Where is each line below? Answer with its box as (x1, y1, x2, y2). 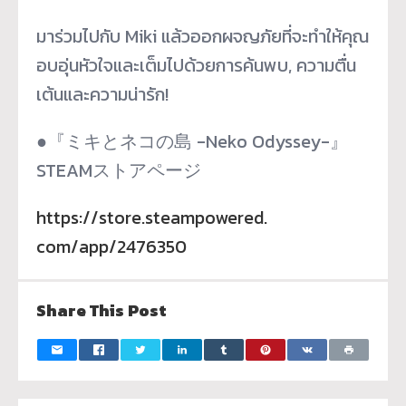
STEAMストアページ (36, 156, 201, 184)
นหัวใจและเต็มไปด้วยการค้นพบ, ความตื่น (69, 51, 356, 79)
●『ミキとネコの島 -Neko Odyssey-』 (36, 127, 348, 155)
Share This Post (36, 297, 167, 323)
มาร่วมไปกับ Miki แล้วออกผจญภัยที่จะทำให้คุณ (36, 22, 369, 50)
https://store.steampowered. (36, 203, 267, 231)
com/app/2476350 (36, 232, 187, 260)
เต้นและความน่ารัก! (36, 80, 169, 108)
